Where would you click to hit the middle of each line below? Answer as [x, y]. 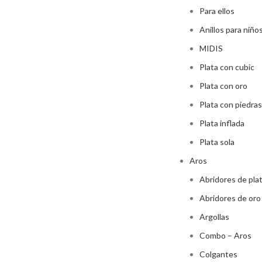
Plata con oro [223, 86]
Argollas [214, 217]
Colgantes [218, 254]
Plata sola [217, 142]
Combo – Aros [225, 235]
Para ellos [217, 11]
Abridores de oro [230, 198]
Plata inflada [222, 123]
